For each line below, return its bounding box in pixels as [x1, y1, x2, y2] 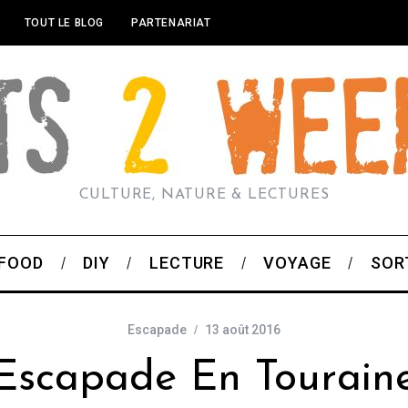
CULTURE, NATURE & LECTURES [78, 188, 330, 202]
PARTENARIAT [131, 16, 211, 29]
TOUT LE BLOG [24, 16, 105, 29]
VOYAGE [263, 253, 331, 272]
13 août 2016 [205, 322, 280, 337]
